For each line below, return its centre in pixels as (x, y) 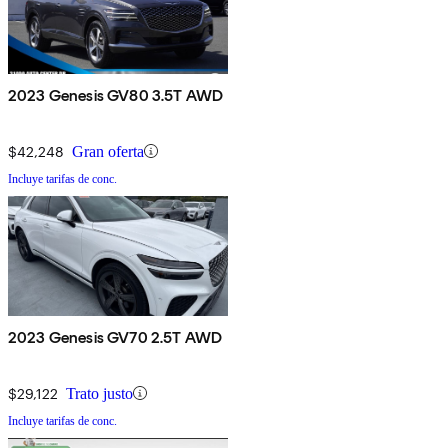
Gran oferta (108, 151)
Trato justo (99, 393)
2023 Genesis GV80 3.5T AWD (116, 95)
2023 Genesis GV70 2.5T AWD (115, 337)
